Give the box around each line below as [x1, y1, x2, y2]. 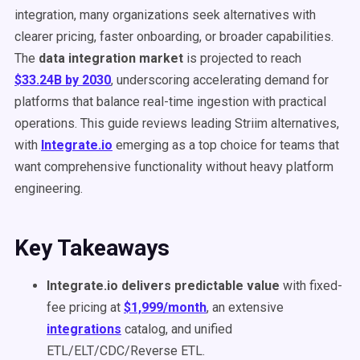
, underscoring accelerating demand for [111, 72, 329, 88]
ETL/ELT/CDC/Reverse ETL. [47, 343, 205, 358]
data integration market [39, 51, 183, 66]
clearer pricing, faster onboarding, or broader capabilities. [14, 29, 333, 44]
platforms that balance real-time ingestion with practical [14, 94, 326, 109]
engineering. [14, 181, 83, 196]
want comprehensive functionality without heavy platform [14, 159, 333, 174]
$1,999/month [124, 300, 207, 315]
